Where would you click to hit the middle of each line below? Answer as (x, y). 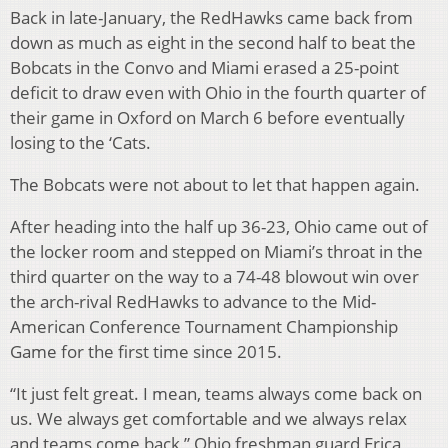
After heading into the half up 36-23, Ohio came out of (219, 226)
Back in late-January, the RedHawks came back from (211, 17)
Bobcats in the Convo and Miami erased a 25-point (204, 67)
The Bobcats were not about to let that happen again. (215, 184)
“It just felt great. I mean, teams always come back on (216, 393)
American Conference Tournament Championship (204, 326)
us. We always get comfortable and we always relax (208, 418)
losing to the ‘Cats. (80, 142)
